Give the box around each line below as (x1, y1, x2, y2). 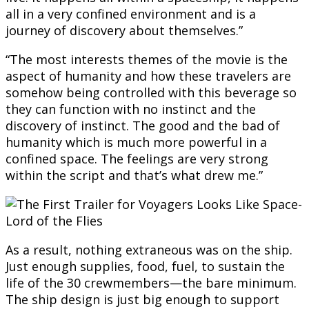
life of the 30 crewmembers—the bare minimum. (6, 275, 297, 292)
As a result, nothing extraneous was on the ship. (6, 241, 292, 259)
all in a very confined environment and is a (6, 6, 256, 23)
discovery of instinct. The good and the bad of (6, 117, 280, 134)
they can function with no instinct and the (6, 101, 256, 118)
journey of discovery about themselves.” (6, 22, 243, 39)
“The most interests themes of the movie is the (6, 51, 288, 68)
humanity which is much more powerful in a (6, 134, 267, 151)
